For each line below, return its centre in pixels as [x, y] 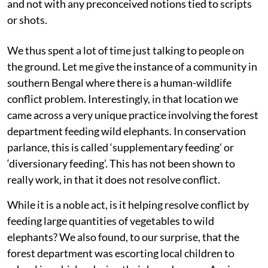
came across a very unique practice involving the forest [133, 115]
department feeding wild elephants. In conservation [127, 131]
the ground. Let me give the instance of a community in [132, 67]
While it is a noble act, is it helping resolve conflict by [128, 205]
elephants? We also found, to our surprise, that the [123, 237]
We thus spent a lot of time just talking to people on [126, 51]
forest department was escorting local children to [121, 253]
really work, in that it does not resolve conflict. [114, 180]
